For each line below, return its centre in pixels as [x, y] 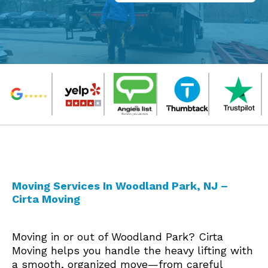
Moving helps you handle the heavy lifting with [133, 250]
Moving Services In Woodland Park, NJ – [120, 185]
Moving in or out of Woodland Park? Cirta [118, 236]
